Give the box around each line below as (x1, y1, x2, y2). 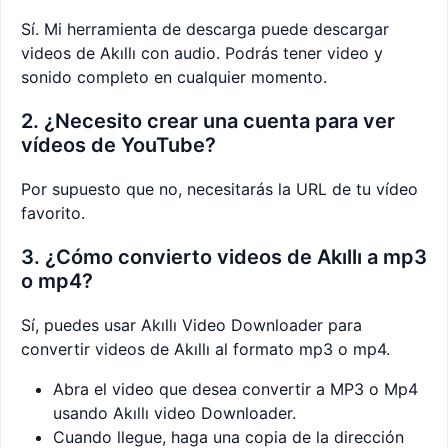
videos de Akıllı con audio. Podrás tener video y (21, 43, 383, 64)
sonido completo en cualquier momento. (21, 67, 327, 88)
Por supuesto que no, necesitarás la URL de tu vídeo (21, 179, 418, 200)
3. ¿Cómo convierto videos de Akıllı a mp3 (21, 245, 427, 270)
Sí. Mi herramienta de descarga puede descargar (21, 19, 389, 40)
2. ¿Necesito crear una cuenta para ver (21, 109, 395, 134)
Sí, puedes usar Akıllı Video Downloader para (21, 315, 362, 336)
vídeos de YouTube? (21, 133, 216, 158)
